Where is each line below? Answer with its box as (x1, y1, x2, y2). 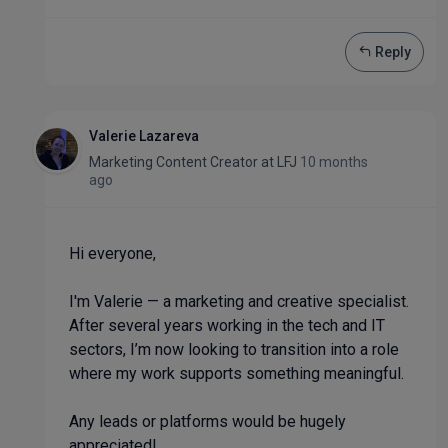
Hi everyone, (69, 244, 156, 263)
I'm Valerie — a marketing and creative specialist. (69, 292, 409, 311)
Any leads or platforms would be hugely (69, 412, 346, 431)
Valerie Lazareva (89, 128, 199, 144)
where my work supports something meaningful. (69, 364, 404, 383)
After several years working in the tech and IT (69, 316, 385, 335)
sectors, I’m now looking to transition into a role (69, 340, 399, 359)
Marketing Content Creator (89, 154, 261, 170)
